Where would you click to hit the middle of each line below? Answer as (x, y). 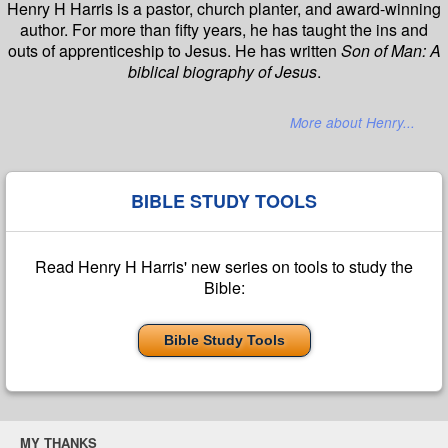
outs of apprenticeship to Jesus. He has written (174, 50)
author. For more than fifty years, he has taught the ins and (224, 29)
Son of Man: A (390, 50)
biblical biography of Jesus (222, 71)
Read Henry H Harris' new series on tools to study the (224, 267)
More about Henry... (353, 123)
